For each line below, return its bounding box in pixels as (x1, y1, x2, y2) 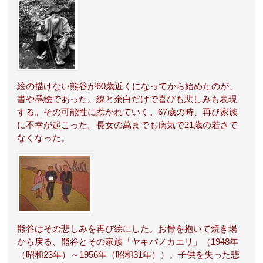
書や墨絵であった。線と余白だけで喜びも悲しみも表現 (17, 95, 238, 104)
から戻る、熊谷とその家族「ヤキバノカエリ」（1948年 (17, 237, 239, 247)
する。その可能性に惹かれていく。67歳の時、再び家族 (17, 107, 238, 117)
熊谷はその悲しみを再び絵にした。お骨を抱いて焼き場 (17, 224, 238, 234)
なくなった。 (17, 133, 70, 143)
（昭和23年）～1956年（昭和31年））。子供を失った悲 (17, 250, 240, 260)
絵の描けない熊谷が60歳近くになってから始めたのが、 (17, 82, 238, 92)
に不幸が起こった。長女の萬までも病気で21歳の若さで (17, 120, 238, 130)
